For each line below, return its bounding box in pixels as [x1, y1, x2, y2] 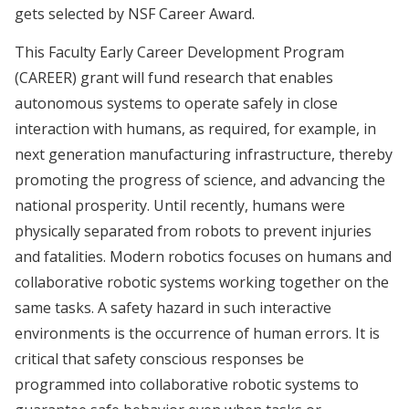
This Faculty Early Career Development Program [15, 42, 344, 63]
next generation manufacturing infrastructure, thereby [15, 144, 393, 165]
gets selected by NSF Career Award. [15, 4, 255, 24]
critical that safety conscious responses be [15, 349, 304, 370]
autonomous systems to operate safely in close [15, 93, 338, 114]
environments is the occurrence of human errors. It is [15, 323, 380, 344]
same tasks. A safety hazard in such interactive [15, 298, 331, 319]
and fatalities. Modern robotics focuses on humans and [15, 246, 392, 267]
